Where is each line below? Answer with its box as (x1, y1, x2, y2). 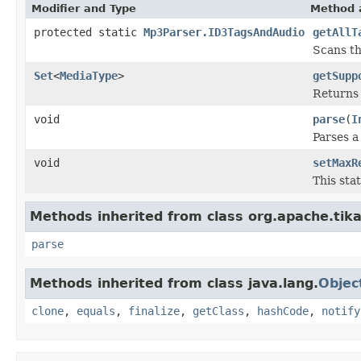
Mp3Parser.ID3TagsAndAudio (143, 25, 305, 39)
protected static (34, 25, 143, 39)
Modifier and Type (31, 2, 136, 15)
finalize (128, 304, 180, 317)
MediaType (60, 68, 118, 82)
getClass (193, 304, 244, 317)
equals (77, 304, 115, 317)
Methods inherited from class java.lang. (30, 275, 318, 291)
